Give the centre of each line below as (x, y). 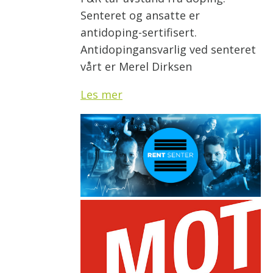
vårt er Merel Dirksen (138, 66)
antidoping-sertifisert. (139, 32)
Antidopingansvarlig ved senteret (168, 49)
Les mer (101, 94)
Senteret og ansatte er (140, 15)
